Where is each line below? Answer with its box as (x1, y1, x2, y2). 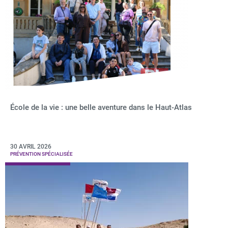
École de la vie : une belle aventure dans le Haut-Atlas (10, 103, 192, 112)
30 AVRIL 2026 (10, 143, 51, 150)
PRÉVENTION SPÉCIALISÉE (10, 151, 73, 157)
